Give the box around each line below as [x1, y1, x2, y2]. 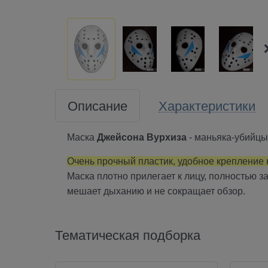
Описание [68, 95, 127, 114]
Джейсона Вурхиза [97, 132, 187, 142]
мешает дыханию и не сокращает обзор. [67, 185, 245, 196]
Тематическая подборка [55, 224, 200, 243]
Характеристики [159, 95, 255, 114]
